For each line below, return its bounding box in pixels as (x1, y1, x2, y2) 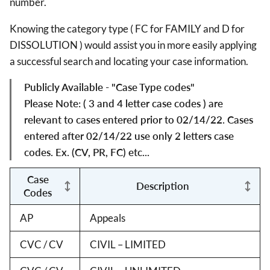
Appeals (90, 211, 125, 224)
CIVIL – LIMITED (90, 237, 166, 251)
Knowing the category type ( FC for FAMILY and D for (10, 22, 245, 35)
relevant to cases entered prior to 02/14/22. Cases (24, 113, 253, 126)
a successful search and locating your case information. (10, 54, 248, 67)
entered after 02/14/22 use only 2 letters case (24, 129, 234, 142)
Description (136, 179, 189, 192)
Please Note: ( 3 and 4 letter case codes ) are (24, 96, 223, 110)
